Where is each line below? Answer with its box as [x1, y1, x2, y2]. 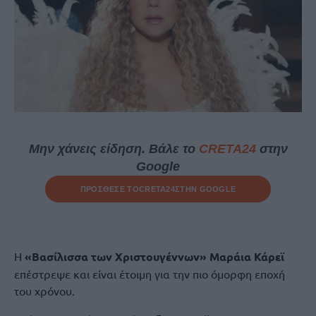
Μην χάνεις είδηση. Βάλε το [28, 142, 199, 156]
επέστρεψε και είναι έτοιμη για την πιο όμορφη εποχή [14, 267, 285, 281]
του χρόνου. [14, 284, 75, 298]
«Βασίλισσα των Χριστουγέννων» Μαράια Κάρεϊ [25, 249, 284, 264]
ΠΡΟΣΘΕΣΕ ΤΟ [80, 185, 139, 193]
